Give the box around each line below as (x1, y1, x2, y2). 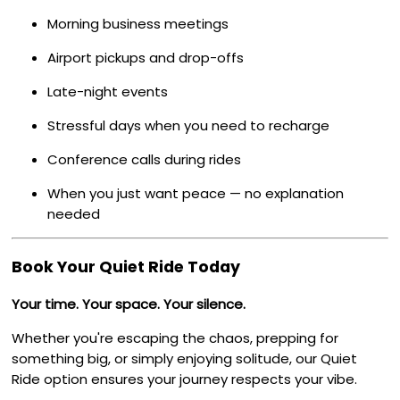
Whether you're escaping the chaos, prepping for (12, 329, 339, 348)
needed (47, 204, 101, 224)
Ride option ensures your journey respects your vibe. (12, 370, 358, 389)
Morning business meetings (47, 14, 229, 34)
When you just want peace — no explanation (47, 184, 345, 204)
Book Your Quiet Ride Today (12, 255, 241, 278)
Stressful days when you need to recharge (47, 116, 330, 136)
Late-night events (47, 82, 169, 102)
